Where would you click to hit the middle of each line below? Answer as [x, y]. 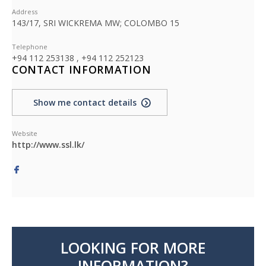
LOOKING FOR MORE [133, 248]
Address [25, 12]
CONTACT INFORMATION [82, 70]
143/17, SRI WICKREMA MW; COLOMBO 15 [96, 23]
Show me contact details [85, 103]
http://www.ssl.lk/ [48, 145]
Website [25, 134]
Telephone [30, 47]
